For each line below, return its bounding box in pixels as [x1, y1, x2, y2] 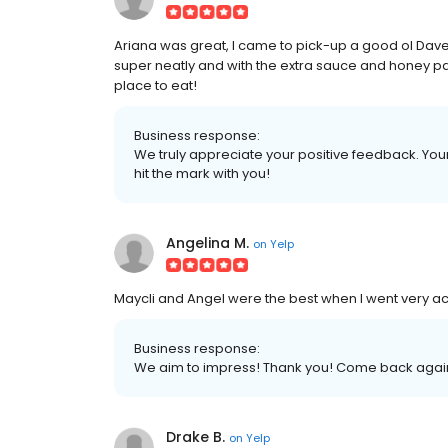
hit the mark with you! [134, 164, 270, 183]
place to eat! [114, 76, 197, 95]
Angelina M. [166, 233, 249, 253]
